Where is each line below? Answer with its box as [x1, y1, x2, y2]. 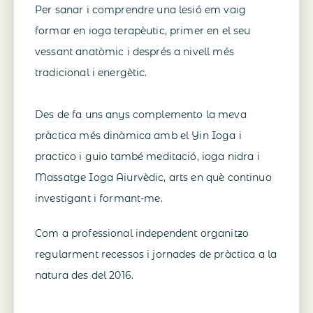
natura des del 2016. [35, 269, 133, 282]
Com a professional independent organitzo [35, 227, 249, 240]
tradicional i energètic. [35, 66, 147, 80]
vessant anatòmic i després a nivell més [35, 45, 234, 59]
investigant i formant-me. [35, 192, 163, 205]
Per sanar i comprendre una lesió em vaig [35, 3, 246, 17]
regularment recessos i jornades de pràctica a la [35, 248, 277, 261]
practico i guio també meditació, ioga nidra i [35, 150, 260, 163]
